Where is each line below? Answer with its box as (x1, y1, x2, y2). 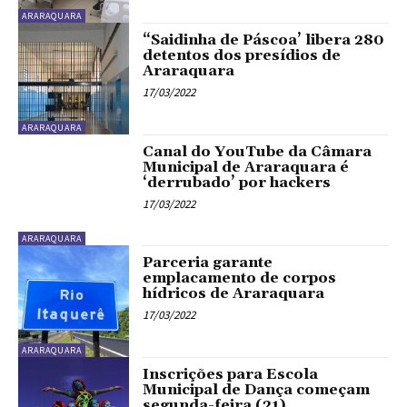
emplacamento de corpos (143, 269, 337, 288)
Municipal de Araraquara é (143, 157, 350, 176)
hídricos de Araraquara (143, 284, 325, 303)
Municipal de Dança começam (143, 380, 371, 399)
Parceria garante (143, 253, 273, 273)
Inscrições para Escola (143, 364, 319, 383)
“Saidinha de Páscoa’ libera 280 (143, 31, 385, 50)
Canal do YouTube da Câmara (143, 142, 372, 161)
